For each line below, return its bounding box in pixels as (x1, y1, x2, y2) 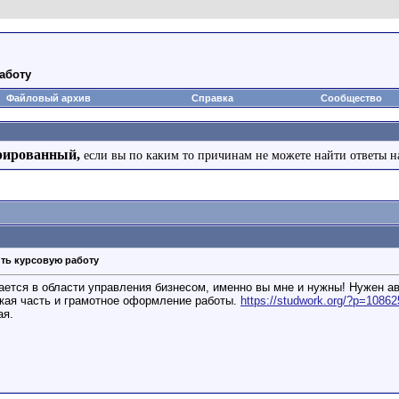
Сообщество (321, 93, 382, 103)
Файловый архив (6, 93, 91, 103)
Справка (191, 93, 233, 103)
